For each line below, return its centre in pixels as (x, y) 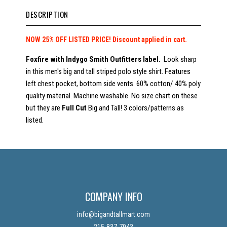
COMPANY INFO (113, 196)
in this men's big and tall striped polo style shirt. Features (108, 71)
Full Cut (74, 108)
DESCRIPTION (47, 14)
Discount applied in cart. (150, 39)
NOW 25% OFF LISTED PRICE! (69, 39)
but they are (44, 108)
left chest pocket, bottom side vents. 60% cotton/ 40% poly (113, 83)
